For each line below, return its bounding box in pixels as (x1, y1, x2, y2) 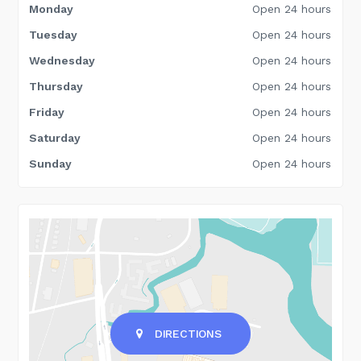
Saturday (29, 131, 81, 145)
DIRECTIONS (154, 327, 222, 341)
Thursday (29, 80, 84, 93)
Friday (29, 106, 65, 119)
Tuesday (29, 28, 78, 42)
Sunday (29, 157, 73, 171)
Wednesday (29, 54, 96, 68)
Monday (29, 2, 74, 16)
